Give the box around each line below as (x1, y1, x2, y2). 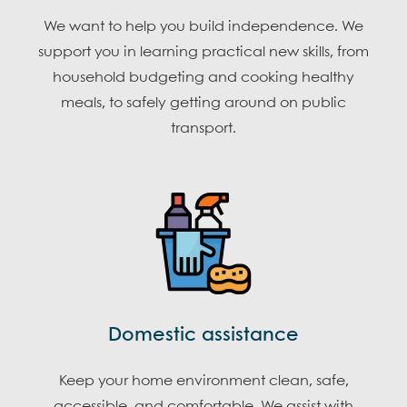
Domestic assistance (108, 326, 299, 344)
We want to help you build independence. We (44, 20, 363, 34)
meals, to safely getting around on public (61, 96, 346, 110)
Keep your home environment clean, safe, (58, 374, 349, 388)
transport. (171, 122, 236, 135)
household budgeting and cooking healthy (53, 71, 354, 84)
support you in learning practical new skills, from (38, 45, 369, 59)
